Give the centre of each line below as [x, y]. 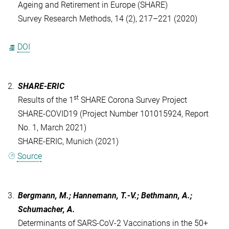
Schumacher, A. [47, 209]
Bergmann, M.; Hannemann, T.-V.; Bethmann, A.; [105, 195]
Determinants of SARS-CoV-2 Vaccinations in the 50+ [113, 223]
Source [29, 156]
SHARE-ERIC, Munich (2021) [68, 142]
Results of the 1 [46, 100]
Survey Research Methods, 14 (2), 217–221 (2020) [108, 19]
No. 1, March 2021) [52, 128]
